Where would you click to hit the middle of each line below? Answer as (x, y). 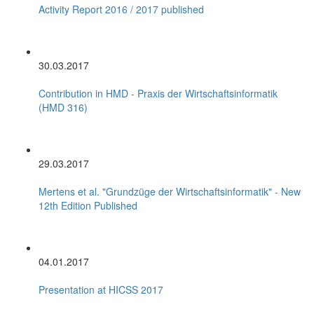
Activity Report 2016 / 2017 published (121, 9)
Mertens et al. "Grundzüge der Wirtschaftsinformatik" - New (170, 191)
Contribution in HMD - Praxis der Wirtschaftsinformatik (158, 93)
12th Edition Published (88, 205)
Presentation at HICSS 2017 (101, 289)
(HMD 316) (63, 107)
